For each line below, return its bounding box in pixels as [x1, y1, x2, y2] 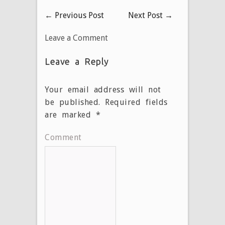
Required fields [100, 97, 168, 107]
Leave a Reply [45, 56, 109, 66]
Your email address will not [45, 84, 161, 94]
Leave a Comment [45, 33, 108, 43]
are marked [45, 109, 96, 120]
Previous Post [53, 10, 104, 20]
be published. [45, 97, 100, 107]
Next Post [128, 10, 165, 20]
